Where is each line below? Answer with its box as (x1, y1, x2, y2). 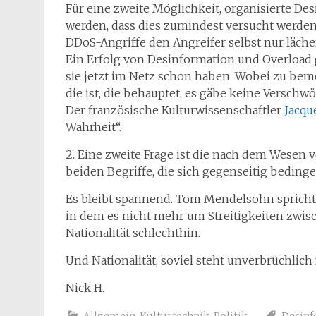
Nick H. (66, 281, 104, 295)
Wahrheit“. (66, 120, 121, 134)
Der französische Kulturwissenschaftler (66, 103, 284, 117)
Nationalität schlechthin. (66, 226, 200, 240)
